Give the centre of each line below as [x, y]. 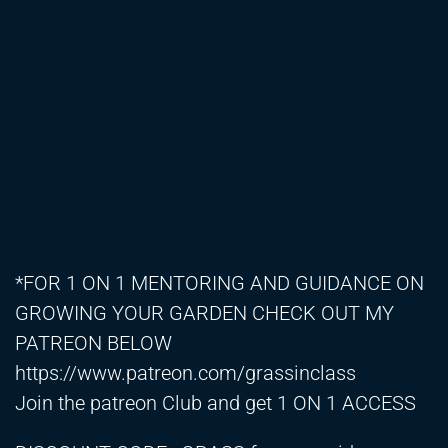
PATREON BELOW [93, 343]
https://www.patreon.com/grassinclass [185, 373]
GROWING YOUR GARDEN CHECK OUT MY [204, 313]
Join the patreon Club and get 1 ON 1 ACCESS [215, 403]
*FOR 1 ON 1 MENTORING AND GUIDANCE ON [219, 283]
